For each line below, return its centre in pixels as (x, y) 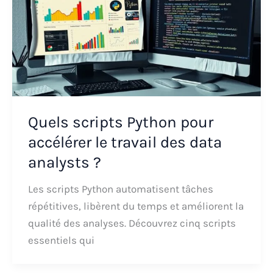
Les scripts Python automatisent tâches (120, 189)
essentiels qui (61, 240)
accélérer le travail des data (125, 142)
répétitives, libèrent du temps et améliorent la (136, 206)
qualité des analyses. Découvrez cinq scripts (132, 223)
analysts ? (64, 162)
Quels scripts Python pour (120, 122)
